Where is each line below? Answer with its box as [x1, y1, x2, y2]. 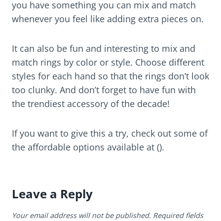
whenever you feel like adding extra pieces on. [12, 13, 204, 25]
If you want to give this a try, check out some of [12, 127, 208, 140]
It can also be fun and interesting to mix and [12, 42, 195, 55]
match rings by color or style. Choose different [12, 56, 204, 69]
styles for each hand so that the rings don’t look [12, 70, 209, 82]
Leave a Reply [12, 185, 93, 202]
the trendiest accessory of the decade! [12, 98, 170, 110]
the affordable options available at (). [12, 141, 164, 153]
